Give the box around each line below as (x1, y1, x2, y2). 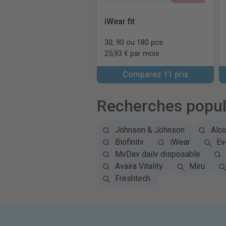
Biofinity (115, 137, 144, 147)
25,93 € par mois (104, 49, 159, 58)
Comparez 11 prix (122, 70, 188, 79)
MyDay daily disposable (115, 149, 200, 159)
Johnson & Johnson (115, 125, 185, 135)
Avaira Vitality (115, 161, 163, 171)
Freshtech (115, 174, 150, 183)
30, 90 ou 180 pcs (104, 38, 163, 47)
